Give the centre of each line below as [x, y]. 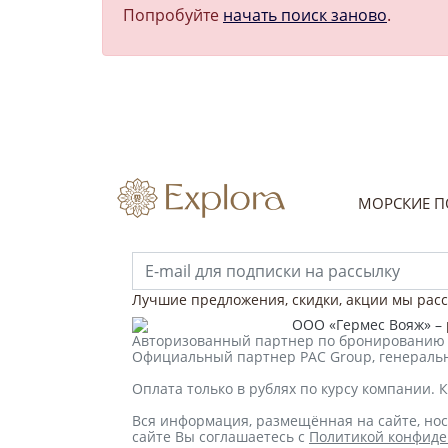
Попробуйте [173, 14]
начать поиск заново [305, 14]
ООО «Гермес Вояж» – [369, 324]
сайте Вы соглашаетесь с [220, 436]
